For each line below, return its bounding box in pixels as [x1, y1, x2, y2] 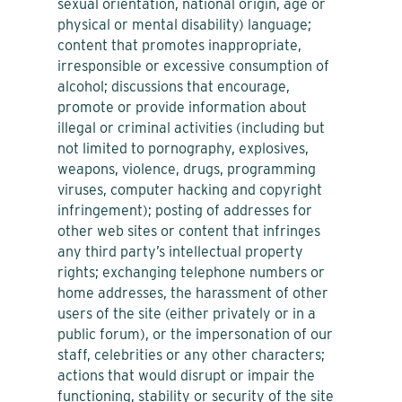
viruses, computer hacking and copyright [57, 180, 322, 198]
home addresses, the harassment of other [57, 284, 328, 301]
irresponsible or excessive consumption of [57, 57, 329, 74]
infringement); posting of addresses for [57, 201, 312, 219]
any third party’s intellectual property [57, 242, 303, 260]
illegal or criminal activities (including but [57, 118, 325, 136]
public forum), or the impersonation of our [57, 325, 333, 343]
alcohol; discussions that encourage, [57, 77, 290, 95]
